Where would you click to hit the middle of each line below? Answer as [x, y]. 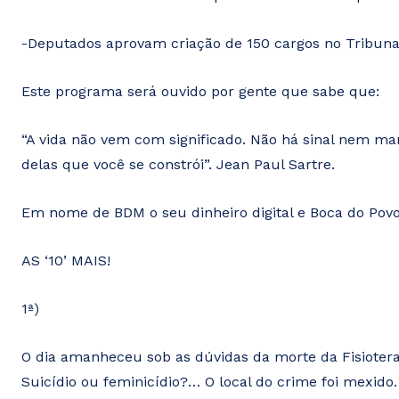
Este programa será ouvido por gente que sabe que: [200, 92]
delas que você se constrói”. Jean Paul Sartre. [178, 165]
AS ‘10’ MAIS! [66, 261]
